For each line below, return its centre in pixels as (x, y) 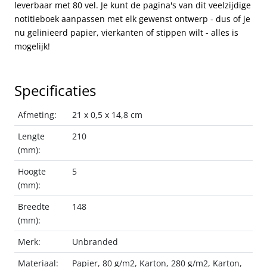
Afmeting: (38, 115)
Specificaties (55, 91)
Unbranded (95, 242)
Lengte (32, 136)
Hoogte (32, 172)
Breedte (34, 207)
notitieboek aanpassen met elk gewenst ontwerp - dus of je (132, 19)
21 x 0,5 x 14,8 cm (108, 115)
